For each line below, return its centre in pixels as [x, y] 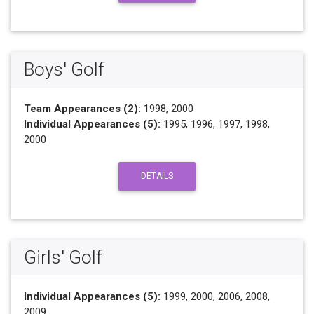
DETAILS [157, 176]
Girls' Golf [63, 257]
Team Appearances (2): [82, 109]
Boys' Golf [64, 70]
